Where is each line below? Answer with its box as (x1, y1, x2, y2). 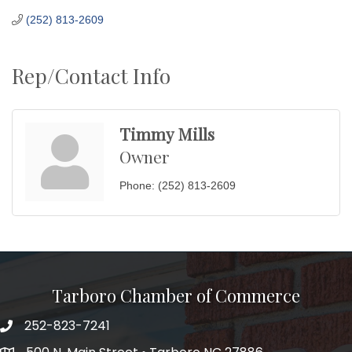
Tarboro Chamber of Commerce (52, 283, 300, 307)
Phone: (119, 178, 155, 192)
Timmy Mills (119, 122, 214, 145)
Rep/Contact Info (12, 61, 170, 90)
